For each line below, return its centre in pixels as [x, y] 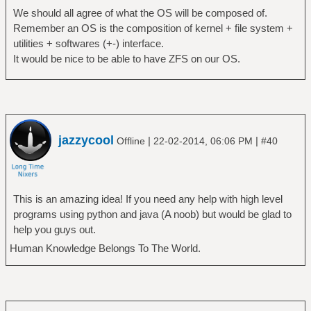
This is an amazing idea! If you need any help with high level [148, 199]
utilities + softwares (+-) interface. [88, 43]
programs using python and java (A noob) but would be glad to [152, 215]
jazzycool [86, 141]
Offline [131, 141]
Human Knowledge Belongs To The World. [105, 249]
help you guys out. [54, 230]
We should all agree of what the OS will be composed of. [140, 12]
